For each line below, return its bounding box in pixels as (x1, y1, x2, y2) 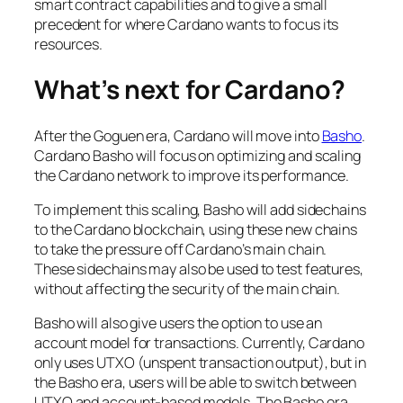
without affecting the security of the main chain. (34, 279, 341, 300)
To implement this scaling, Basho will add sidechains (34, 200, 366, 220)
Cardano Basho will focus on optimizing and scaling (34, 145, 361, 166)
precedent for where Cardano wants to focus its (34, 14, 339, 35)
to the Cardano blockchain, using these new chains (34, 219, 358, 240)
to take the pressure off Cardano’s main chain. (34, 239, 327, 260)
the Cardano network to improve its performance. (34, 165, 353, 185)
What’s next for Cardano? (34, 72, 345, 108)
